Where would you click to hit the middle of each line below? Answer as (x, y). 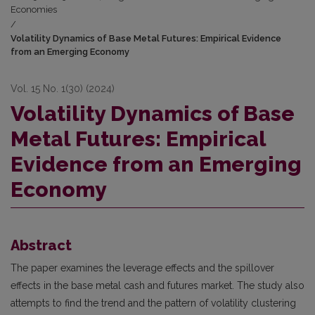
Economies (34, 10)
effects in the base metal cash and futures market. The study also (157, 286)
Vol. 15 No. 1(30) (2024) (63, 89)
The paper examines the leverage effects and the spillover (142, 268)
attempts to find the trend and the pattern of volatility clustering (153, 303)
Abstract (41, 246)
